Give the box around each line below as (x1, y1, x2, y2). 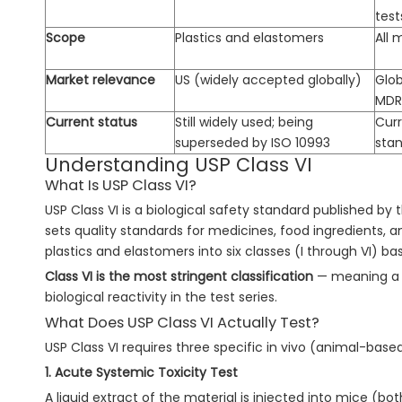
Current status (46, 113, 137, 132)
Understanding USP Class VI (45, 152, 312, 179)
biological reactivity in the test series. (45, 288, 277, 307)
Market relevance (46, 71, 155, 90)
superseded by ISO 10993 (175, 134, 330, 153)
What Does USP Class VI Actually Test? (45, 312, 319, 334)
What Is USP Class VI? (45, 175, 197, 197)
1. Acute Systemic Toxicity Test (45, 363, 238, 382)
